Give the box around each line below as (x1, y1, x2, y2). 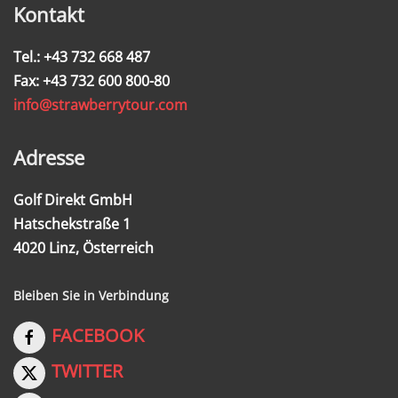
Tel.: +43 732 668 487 (13, 47, 150, 68)
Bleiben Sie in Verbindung (13, 287, 169, 305)
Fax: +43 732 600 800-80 (13, 71, 170, 92)
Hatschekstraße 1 (13, 214, 131, 235)
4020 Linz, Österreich (13, 238, 154, 259)
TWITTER (52, 359, 127, 384)
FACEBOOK (52, 323, 148, 348)
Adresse (13, 144, 84, 171)
